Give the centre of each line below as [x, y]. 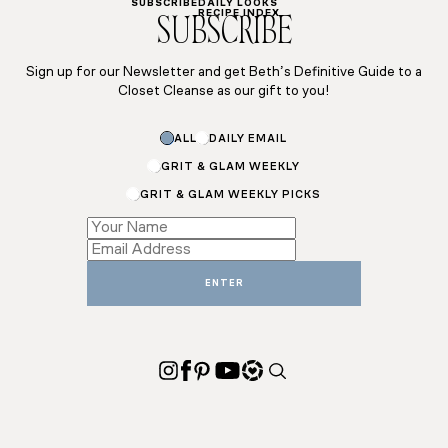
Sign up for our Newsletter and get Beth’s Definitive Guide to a [224, 73]
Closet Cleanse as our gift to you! [224, 92]
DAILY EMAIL [247, 139]
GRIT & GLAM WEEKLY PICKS [230, 195]
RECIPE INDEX [238, 14]
